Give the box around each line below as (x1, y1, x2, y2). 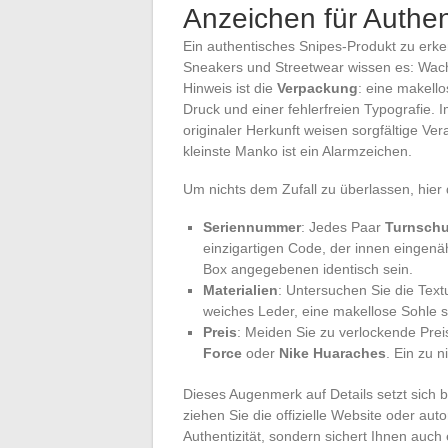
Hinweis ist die (183, 79, 277, 96)
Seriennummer (203, 218, 301, 235)
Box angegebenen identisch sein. (203, 260, 413, 277)
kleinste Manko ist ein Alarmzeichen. (183, 142, 412, 159)
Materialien (203, 281, 278, 298)
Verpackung (277, 79, 358, 96)
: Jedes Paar (301, 218, 385, 235)
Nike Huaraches (279, 344, 386, 361)
